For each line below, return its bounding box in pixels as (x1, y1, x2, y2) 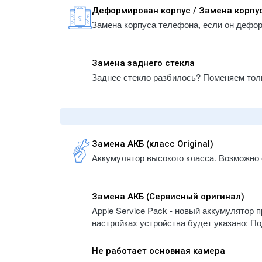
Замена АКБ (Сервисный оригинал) (92, 191, 244, 202)
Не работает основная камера (92, 246, 225, 256)
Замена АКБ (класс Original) (92, 139, 213, 149)
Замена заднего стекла (92, 58, 195, 68)
